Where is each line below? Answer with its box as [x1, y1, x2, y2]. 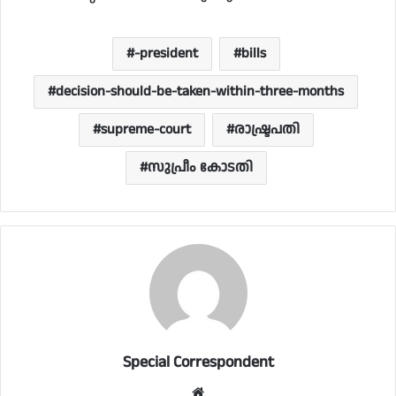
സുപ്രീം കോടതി [147, 157, 253, 178]
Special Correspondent [122, 351, 274, 373]
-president [133, 43, 198, 64]
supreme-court [100, 119, 191, 140]
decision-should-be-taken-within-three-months [56, 81, 344, 102]
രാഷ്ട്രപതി [233, 119, 300, 140]
